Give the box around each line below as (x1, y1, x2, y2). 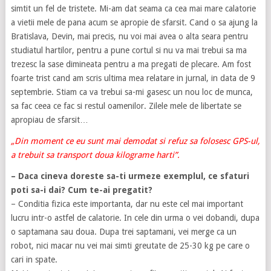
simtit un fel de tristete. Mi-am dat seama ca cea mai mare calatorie (10, 4, 256, 14)
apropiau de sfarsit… (10, 115, 88, 125)
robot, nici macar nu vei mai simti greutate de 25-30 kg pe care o (10, 241, 250, 251)
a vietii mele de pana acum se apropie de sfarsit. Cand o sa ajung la (10, 18, 258, 28)
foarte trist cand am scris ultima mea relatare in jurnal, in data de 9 (10, 73, 255, 83)
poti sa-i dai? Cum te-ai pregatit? (10, 185, 152, 195)
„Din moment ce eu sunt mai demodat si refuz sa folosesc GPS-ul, (10, 136, 260, 146)
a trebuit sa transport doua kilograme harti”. (10, 150, 180, 160)
